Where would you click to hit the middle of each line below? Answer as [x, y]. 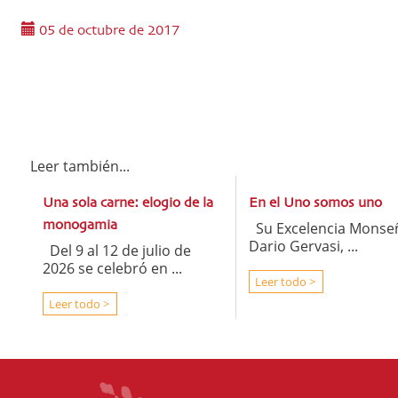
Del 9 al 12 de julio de [117, 250]
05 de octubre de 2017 [107, 31]
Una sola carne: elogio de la [128, 203]
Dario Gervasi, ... [303, 246]
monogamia [80, 225]
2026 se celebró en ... [112, 268]
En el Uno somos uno [315, 203]
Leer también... [80, 166]
